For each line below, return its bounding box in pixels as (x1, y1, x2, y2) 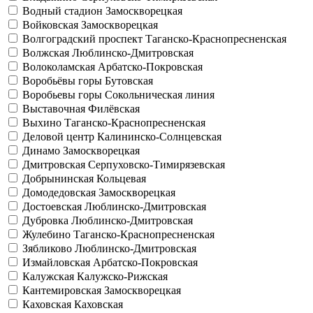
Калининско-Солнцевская (97, 131, 221, 143)
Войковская (22, 19, 81, 31)
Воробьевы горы (22, 89, 105, 101)
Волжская (22, 47, 72, 59)
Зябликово (22, 242, 75, 254)
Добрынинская (22, 173, 96, 184)
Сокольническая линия (105, 89, 214, 101)
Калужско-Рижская (77, 270, 168, 282)
